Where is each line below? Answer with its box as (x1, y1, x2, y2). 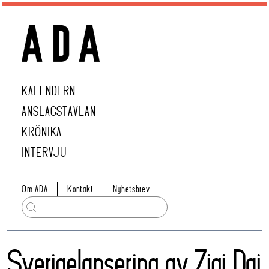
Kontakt (67, 183, 94, 195)
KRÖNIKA (22, 125, 62, 140)
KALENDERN (22, 84, 76, 99)
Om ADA (22, 183, 48, 195)
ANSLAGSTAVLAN (22, 104, 96, 119)
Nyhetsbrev (113, 183, 150, 195)
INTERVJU (22, 145, 67, 160)
